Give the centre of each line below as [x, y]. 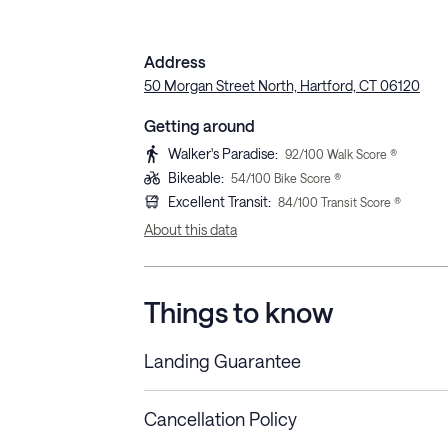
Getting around [199, 126]
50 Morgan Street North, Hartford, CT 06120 [282, 86]
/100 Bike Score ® [293, 178]
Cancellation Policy [220, 419]
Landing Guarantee [222, 361]
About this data [190, 230]
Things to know [238, 312]
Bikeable [194, 178]
